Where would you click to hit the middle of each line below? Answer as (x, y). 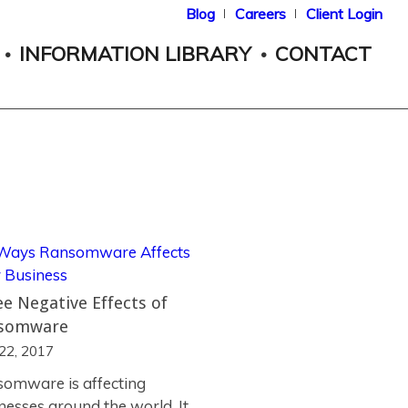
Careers (260, 14)
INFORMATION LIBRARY (136, 54)
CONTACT (324, 54)
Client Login (344, 14)
